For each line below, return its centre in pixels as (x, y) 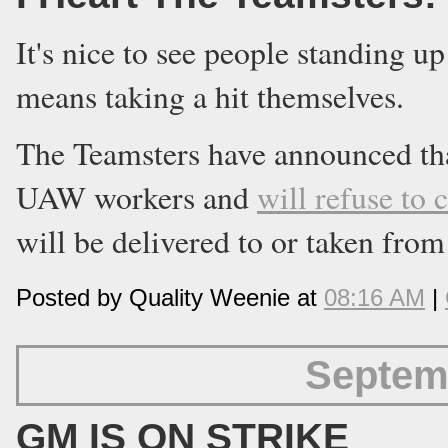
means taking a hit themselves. (210, 96)
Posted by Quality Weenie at (170, 297)
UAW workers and (136, 197)
